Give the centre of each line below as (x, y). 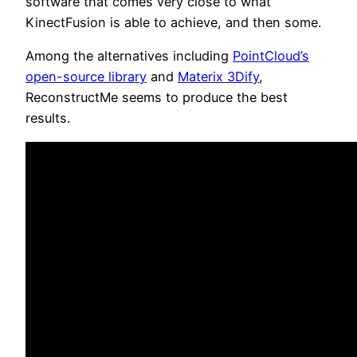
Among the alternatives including (129, 56)
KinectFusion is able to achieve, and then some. (173, 23)
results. (48, 118)
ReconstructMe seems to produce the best (157, 98)
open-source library (86, 77)
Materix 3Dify (218, 77)
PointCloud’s (271, 56)
